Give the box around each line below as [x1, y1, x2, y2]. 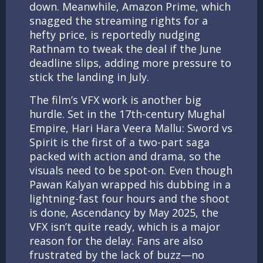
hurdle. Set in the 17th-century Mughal [29, 106, 225, 121]
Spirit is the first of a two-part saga [29, 134, 210, 149]
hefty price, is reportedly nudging [29, 27, 200, 42]
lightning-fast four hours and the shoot [29, 191, 230, 205]
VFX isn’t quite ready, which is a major [29, 219, 220, 234]
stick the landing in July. [29, 69, 149, 84]
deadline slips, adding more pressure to [29, 55, 231, 70]
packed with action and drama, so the [29, 149, 221, 163]
